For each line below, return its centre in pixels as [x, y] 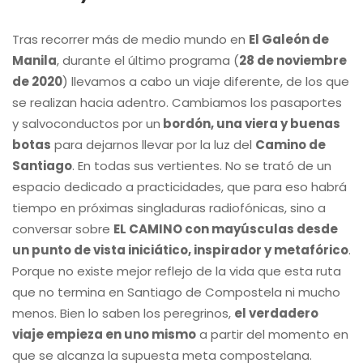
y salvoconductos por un [86, 124]
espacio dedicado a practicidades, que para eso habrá [179, 187]
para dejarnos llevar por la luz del [153, 145]
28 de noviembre [293, 60]
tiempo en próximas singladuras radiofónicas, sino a [169, 208]
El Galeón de [289, 39]
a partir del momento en [272, 334]
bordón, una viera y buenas [250, 124]
